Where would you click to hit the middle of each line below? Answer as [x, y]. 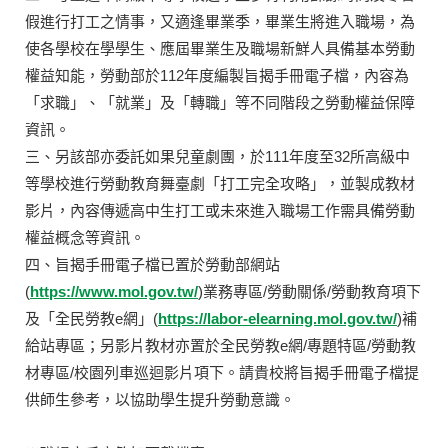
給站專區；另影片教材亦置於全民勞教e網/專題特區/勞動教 [220, 345]
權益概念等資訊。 [85, 237]
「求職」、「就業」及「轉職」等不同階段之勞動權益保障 [220, 102]
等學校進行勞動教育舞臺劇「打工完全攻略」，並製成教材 [220, 183]
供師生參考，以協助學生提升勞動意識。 [160, 399]
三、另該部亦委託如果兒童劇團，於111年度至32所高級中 [217, 156]
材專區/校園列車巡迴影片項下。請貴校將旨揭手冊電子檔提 [222, 372]
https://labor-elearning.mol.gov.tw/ [277, 318]
